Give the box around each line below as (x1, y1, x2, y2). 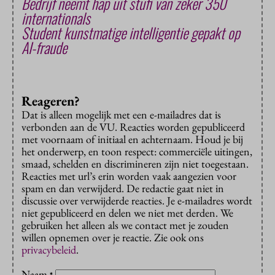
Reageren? (21, 92, 80, 110)
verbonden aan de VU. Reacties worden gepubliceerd (21, 120, 245, 134)
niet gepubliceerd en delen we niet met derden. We (21, 206, 233, 220)
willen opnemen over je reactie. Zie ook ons (21, 230, 204, 245)
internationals (21, 7, 90, 29)
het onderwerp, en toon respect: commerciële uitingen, (21, 144, 252, 159)
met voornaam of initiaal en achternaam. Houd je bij (21, 132, 243, 147)
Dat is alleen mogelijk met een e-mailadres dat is (21, 107, 221, 122)
